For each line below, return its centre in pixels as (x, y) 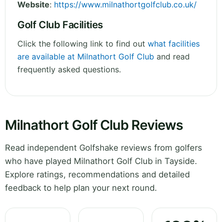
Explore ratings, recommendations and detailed (97, 175)
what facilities (174, 44)
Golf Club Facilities (60, 25)
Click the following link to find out (83, 44)
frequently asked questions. (69, 70)
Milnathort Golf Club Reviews (94, 125)
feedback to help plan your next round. (81, 188)
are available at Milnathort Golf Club (86, 57)
